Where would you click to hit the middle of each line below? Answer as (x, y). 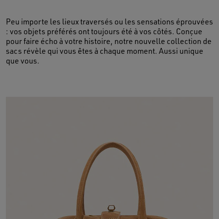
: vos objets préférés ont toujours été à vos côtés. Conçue (104, 32)
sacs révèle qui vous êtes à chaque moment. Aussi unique (105, 51)
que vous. (23, 61)
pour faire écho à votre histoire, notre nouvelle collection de (109, 41)
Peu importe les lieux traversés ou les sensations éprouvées (109, 22)
